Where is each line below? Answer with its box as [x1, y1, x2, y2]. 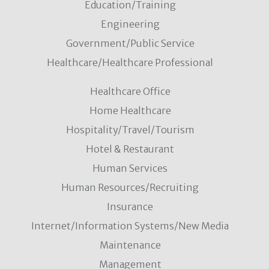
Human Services [92, 162, 168, 174]
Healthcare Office [89, 85, 171, 97]
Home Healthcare [89, 104, 171, 116]
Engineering [100, 17, 160, 30]
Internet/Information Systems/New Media [31, 219, 229, 232]
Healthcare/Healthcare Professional [47, 56, 213, 68]
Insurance [107, 200, 153, 213]
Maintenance [99, 238, 161, 251]
